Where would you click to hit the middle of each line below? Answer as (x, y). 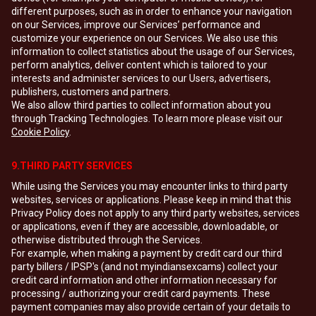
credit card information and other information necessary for (144, 280)
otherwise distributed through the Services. (107, 240)
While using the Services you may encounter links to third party (150, 186)
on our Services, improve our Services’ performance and (136, 25)
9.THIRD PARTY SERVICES (72, 166)
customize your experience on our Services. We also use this (145, 38)
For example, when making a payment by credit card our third (147, 253)
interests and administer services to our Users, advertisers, (141, 78)
